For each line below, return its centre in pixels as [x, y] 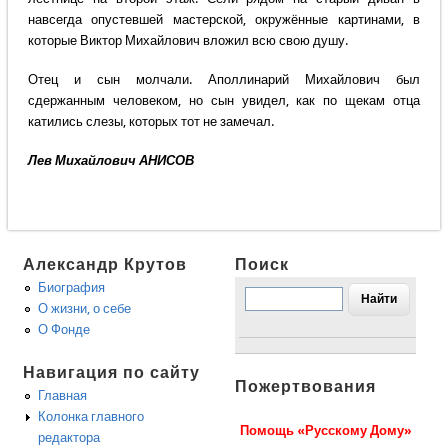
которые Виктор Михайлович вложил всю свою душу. [187, 41]
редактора [69, 437]
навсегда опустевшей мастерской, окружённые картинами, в [224, 20]
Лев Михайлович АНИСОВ [110, 161]
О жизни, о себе [85, 309]
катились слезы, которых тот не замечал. [150, 122]
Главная [63, 395]
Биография [72, 288]
